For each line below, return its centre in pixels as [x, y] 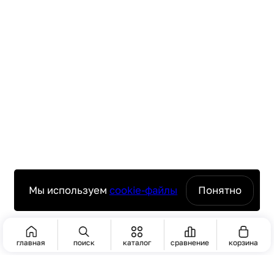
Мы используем [69, 190]
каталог [137, 242]
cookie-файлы [143, 190]
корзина [243, 242]
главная [31, 242]
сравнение [190, 242]
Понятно [220, 190]
